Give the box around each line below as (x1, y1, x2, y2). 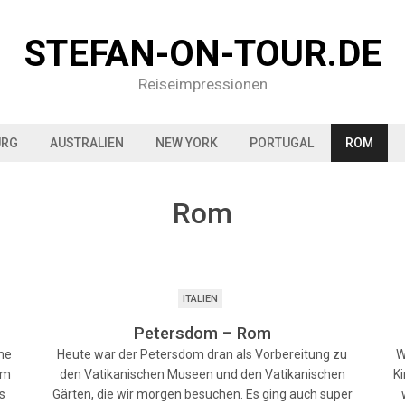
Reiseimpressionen (137, 75, 268, 93)
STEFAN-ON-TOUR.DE (24, 33, 381, 75)
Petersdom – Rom (133, 324, 271, 343)
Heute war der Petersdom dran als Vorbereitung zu (57, 347, 348, 362)
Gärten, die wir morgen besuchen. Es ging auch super (52, 387, 353, 401)
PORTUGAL (250, 136, 314, 150)
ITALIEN (182, 293, 218, 305)
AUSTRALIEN (50, 136, 124, 150)
